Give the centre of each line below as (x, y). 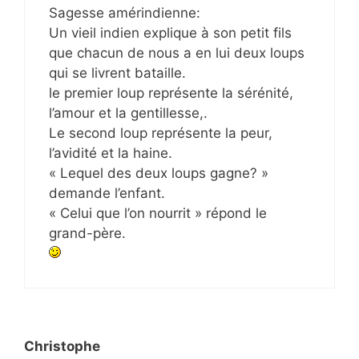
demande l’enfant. (107, 194)
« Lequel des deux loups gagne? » (159, 173)
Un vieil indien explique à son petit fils (170, 33)
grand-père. (87, 234)
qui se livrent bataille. (117, 73)
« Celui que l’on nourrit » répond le (158, 214)
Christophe (62, 347)
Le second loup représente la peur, (161, 133)
